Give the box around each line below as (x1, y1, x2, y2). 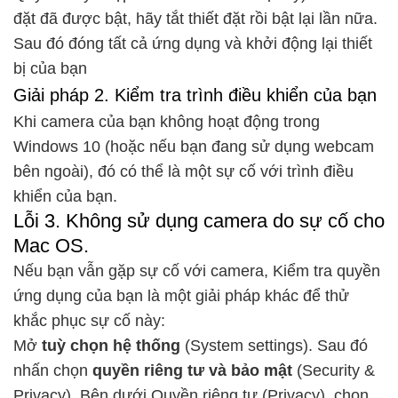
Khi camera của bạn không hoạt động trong (13, 113, 320, 131)
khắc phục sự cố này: (13, 312, 165, 330)
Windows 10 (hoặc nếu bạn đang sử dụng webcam (13, 138, 374, 156)
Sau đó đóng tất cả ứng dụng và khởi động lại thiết (13, 35, 372, 53)
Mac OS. (13, 235, 89, 258)
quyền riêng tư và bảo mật (92, 362, 292, 380)
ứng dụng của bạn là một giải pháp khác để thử (13, 287, 349, 306)
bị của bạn (13, 60, 87, 78)
